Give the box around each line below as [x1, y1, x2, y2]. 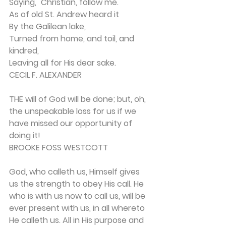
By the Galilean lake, [9, 21, 86, 32]
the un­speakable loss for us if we [9, 105, 138, 117]
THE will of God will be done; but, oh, [9, 93, 148, 105]
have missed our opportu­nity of [9, 118, 134, 129]
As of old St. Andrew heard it [9, 9, 119, 20]
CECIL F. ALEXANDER [9, 69, 82, 81]
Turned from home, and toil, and [9, 33, 136, 44]
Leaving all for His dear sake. [9, 57, 116, 69]
